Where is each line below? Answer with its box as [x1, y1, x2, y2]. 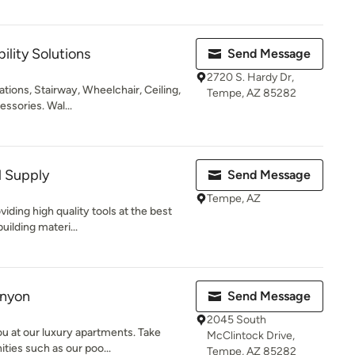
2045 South [207, 313, 266, 326]
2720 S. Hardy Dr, [207, 71, 294, 84]
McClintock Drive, [207, 329, 295, 342]
